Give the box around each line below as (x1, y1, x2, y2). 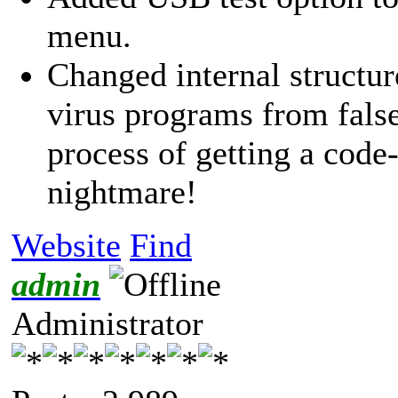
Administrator (12, 304, 203, 342)
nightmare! (47, 172, 197, 211)
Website (12, 226, 121, 264)
